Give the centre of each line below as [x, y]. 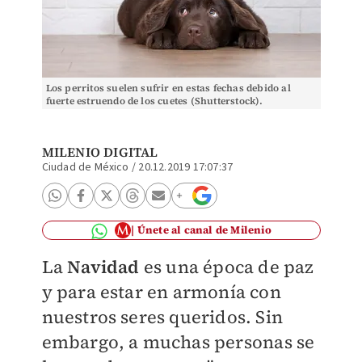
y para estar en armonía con [161, 292]
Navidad [105, 267]
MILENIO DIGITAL [100, 152]
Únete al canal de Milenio [204, 230]
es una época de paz [229, 267]
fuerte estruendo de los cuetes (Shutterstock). [154, 101]
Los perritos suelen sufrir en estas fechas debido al [168, 88]
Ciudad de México [85, 167]
